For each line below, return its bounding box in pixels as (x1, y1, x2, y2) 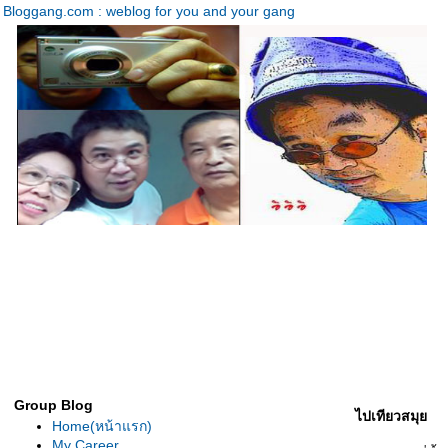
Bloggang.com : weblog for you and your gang (3, 3, 295, 19)
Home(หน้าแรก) (52, 418, 152, 434)
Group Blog (14, 397, 93, 413)
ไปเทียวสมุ (355, 408, 427, 424)
